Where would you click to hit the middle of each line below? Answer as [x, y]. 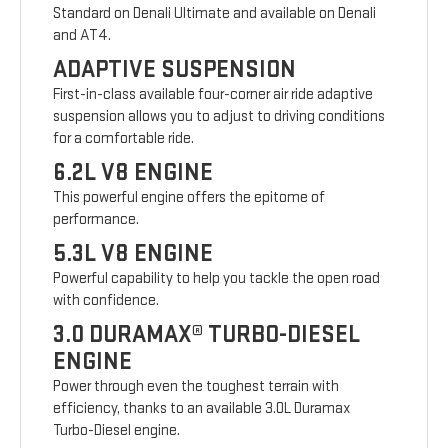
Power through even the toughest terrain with [196, 387]
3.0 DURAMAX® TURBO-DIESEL [207, 335]
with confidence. [106, 301]
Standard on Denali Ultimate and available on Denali [215, 14]
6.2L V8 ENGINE [133, 173]
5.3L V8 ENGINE [133, 254]
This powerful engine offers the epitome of [189, 198]
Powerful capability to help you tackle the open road [217, 279]
